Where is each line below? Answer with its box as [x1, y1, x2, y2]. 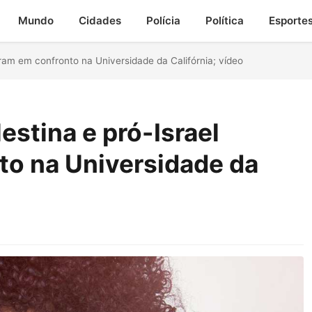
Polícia [146, 14, 180, 27]
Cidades [78, 14, 121, 27]
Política [205, 14, 244, 27]
